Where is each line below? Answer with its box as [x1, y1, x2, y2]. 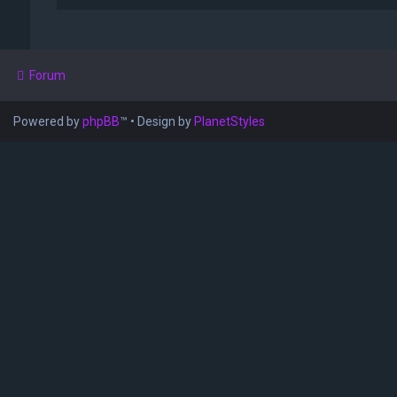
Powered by [13, 114, 82, 128]
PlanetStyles [194, 114, 265, 128]
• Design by [130, 114, 194, 128]
